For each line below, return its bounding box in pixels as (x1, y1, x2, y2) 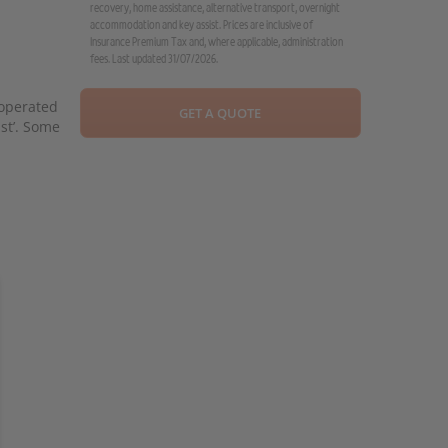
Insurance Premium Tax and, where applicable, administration (89, 36, 343, 48)
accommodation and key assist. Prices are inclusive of (89, 19, 313, 31)
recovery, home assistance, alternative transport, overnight (89, 2, 340, 14)
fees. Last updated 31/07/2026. (89, 53, 218, 65)
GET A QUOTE (179, 104, 262, 122)
